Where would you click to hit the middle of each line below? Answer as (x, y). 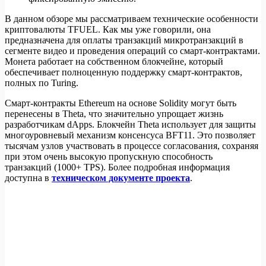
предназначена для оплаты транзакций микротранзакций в (124, 40)
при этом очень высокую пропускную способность (109, 157)
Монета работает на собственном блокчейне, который (114, 62)
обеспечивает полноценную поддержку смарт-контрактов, (123, 72)
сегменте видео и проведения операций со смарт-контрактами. (132, 51)
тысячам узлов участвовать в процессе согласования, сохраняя (132, 146)
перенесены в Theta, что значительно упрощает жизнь (114, 114)
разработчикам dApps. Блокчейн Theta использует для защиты (130, 125)
